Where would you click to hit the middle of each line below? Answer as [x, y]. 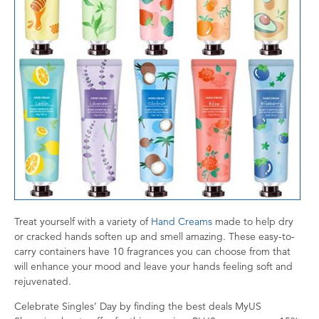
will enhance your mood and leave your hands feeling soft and [153, 267]
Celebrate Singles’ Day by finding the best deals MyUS [138, 307]
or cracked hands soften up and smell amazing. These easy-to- [155, 237]
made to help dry [253, 222]
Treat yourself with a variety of [83, 222]
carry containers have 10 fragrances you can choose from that [152, 252]
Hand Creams [182, 222]
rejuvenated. [44, 282]
